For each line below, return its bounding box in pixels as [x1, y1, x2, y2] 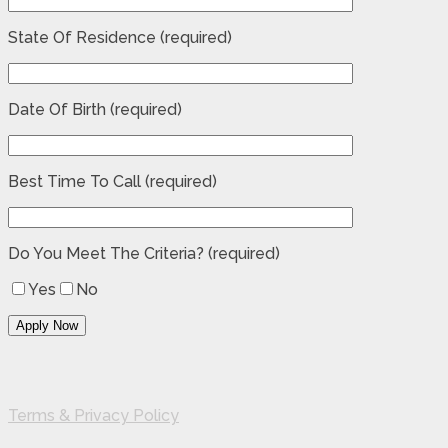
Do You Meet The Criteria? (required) [8, 243, 280, 263]
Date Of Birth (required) [8, 99, 182, 119]
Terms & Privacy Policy [8, 405, 179, 425]
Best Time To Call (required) [8, 171, 217, 191]
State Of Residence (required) [8, 27, 232, 47]
